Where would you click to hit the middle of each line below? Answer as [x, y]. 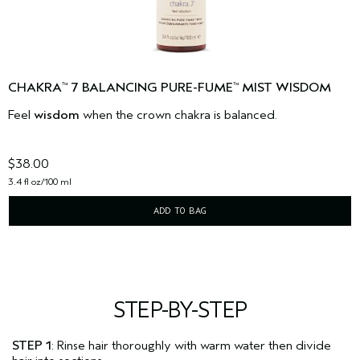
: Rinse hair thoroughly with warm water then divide [191, 346]
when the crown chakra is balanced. [178, 115]
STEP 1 [32, 346]
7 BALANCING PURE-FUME [150, 88]
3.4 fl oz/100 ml [40, 182]
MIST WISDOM [285, 88]
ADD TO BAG [180, 211]
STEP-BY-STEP [180, 311]
